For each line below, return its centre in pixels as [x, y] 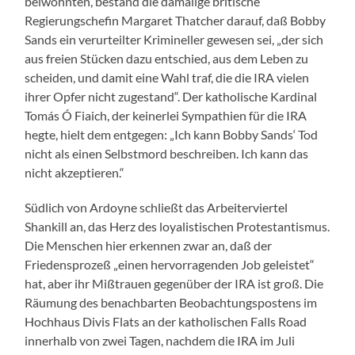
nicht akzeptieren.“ [75, 172]
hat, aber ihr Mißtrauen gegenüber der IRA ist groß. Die [174, 283]
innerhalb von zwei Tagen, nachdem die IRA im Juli [160, 340]
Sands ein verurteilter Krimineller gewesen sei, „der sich [174, 39]
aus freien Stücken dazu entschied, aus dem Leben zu [167, 58]
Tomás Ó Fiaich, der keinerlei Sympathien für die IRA [166, 115]
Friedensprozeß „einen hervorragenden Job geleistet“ [170, 264]
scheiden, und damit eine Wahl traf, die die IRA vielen [167, 77]
